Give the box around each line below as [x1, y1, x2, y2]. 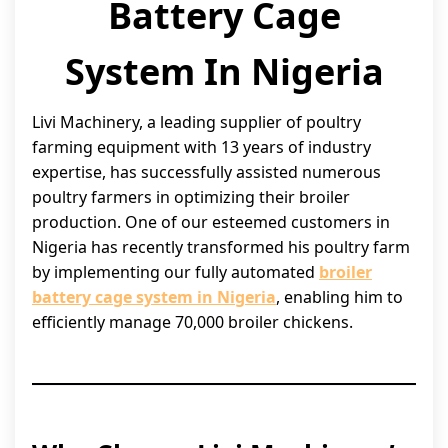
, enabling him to [276, 286, 403, 308]
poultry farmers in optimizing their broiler [32, 186, 350, 208]
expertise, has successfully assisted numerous [32, 161, 381, 183]
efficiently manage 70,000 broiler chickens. [32, 311, 353, 333]
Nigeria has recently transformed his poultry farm [32, 236, 410, 258]
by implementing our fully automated [32, 261, 319, 283]
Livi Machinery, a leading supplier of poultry [32, 111, 361, 133]
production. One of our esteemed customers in [32, 211, 390, 233]
